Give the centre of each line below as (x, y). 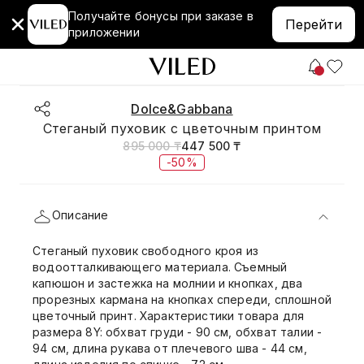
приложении (104, 32)
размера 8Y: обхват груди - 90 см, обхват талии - (178, 332)
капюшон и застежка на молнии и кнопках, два (168, 283)
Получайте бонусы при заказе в (161, 16)
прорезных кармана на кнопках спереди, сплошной (182, 299)
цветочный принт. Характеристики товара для (169, 316)
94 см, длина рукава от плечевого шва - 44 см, (170, 348)
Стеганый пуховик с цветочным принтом (182, 128)
